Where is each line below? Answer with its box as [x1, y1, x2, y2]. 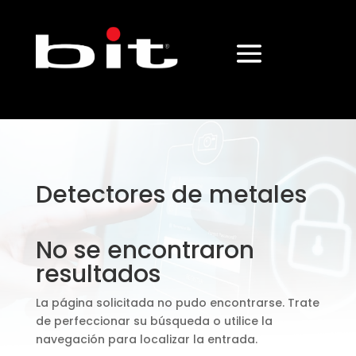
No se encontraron [35, 234, 254, 267]
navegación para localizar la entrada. [35, 331, 257, 347]
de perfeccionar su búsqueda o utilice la [35, 313, 273, 329]
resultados [35, 257, 161, 291]
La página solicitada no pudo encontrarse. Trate [35, 295, 319, 311]
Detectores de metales [35, 178, 307, 211]
